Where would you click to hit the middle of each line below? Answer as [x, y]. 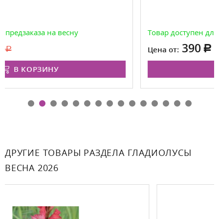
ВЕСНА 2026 [32, 168]
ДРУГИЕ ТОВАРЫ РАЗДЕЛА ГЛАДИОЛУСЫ [98, 153]
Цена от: [69, 50]
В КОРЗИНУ [157, 69]
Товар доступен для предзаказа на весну [126, 33]
